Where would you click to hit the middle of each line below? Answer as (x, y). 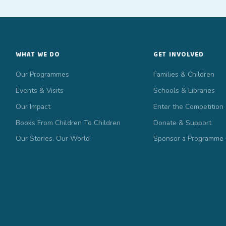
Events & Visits (39, 91)
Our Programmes (42, 75)
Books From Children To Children (68, 123)
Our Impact (33, 106)
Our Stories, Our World (52, 139)
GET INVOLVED (179, 54)
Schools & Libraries (184, 91)
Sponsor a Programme (189, 139)
